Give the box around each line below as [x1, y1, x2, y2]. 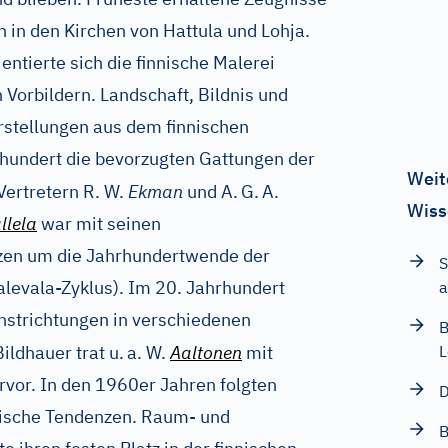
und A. [183, 180, 238, 203]
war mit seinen [37, 212, 161, 235]
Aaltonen [170, 341, 242, 364]
